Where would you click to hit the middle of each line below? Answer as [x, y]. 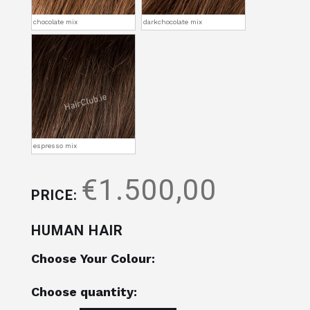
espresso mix [55, 146]
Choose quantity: [84, 292]
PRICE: [56, 195]
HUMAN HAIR [77, 230]
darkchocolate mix [173, 22]
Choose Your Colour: [93, 258]
